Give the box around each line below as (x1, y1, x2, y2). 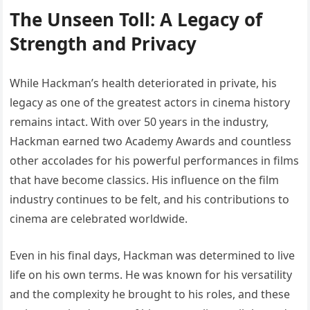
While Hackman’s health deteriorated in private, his (10, 75, 277, 91)
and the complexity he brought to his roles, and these (10, 286, 291, 302)
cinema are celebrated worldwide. (10, 211, 188, 227)
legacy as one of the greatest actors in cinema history (10, 95, 291, 111)
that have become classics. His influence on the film (10, 172, 280, 188)
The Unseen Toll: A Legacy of (10, 7, 263, 33)
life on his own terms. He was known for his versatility (10, 267, 293, 283)
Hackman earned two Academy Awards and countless (10, 134, 292, 149)
